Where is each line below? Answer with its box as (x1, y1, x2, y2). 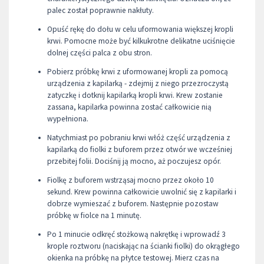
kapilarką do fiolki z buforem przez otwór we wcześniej (47, 144, 232, 154)
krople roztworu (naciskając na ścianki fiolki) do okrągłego (47, 240, 240, 251)
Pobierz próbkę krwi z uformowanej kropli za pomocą (47, 66, 228, 77)
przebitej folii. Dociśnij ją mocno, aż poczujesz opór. (47, 156, 221, 166)
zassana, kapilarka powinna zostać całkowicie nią (47, 101, 212, 112)
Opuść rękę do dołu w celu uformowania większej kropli (47, 24, 233, 34)
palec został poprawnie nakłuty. (47, 5, 154, 15)
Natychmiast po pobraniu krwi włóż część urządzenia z (47, 132, 230, 143)
